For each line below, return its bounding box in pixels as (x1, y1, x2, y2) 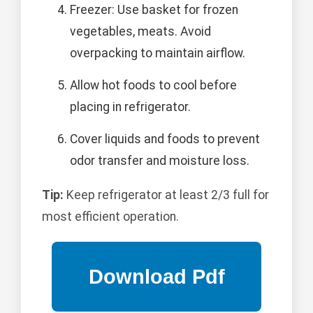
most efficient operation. (42, 210, 179, 224)
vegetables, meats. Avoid (70, 24, 211, 39)
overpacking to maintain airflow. (70, 46, 245, 61)
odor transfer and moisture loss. (70, 154, 249, 168)
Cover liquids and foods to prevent (70, 132, 260, 147)
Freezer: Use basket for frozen (70, 3, 238, 17)
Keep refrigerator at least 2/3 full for (64, 188, 269, 203)
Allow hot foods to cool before (70, 78, 237, 93)
